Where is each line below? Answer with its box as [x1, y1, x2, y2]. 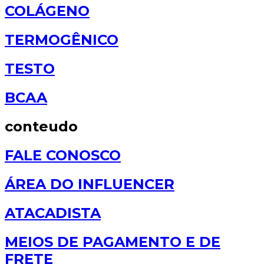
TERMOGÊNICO [5, 31, 118, 49]
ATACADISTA [5, 204, 101, 222]
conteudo [5, 118, 78, 136]
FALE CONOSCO [5, 147, 121, 164]
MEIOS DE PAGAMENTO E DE [5, 233, 220, 251]
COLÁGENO [5, 2, 90, 20]
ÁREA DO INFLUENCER [5, 176, 174, 193]
